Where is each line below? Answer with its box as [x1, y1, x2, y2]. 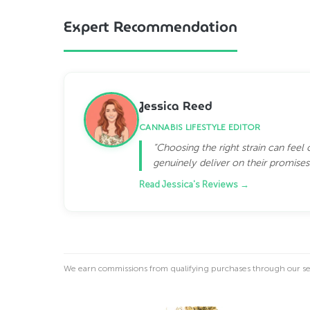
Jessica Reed [139, 96, 212, 115]
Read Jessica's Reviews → [139, 179, 249, 190]
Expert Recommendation [64, 15, 237, 39]
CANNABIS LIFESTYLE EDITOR [139, 121, 261, 132]
